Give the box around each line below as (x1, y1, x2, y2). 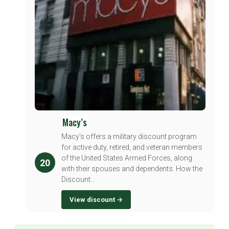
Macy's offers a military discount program (61, 132, 197, 141)
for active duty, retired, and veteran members (61, 143, 202, 151)
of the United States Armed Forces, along (61, 153, 192, 162)
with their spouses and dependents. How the (61, 164, 202, 173)
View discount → (70, 195, 123, 203)
